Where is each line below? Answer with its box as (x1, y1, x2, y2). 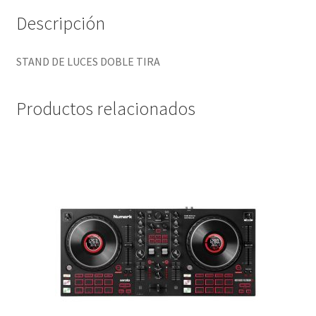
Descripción (16, 12, 105, 35)
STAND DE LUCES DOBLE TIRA (16, 54, 160, 69)
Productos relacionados (16, 97, 195, 120)
